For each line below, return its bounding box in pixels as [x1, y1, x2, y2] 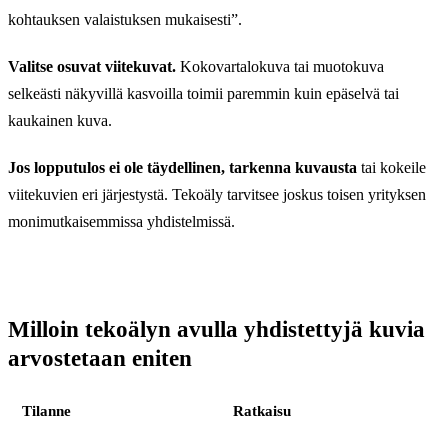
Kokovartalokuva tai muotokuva [176, 58, 384, 76]
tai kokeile [357, 159, 426, 177]
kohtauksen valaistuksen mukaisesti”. [8, 11, 242, 29]
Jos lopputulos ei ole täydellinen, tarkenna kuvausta [8, 159, 357, 177]
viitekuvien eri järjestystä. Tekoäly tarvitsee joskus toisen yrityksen [8, 186, 426, 204]
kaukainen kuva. [8, 112, 112, 130]
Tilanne [22, 403, 71, 420]
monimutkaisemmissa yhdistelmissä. [8, 213, 235, 231]
